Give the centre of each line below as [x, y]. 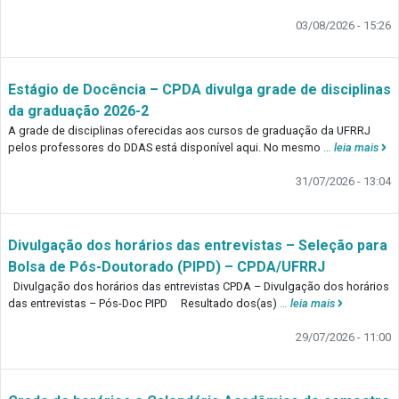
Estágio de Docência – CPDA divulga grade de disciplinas [199, 90]
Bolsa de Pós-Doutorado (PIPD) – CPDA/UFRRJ [167, 267]
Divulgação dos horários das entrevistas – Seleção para [198, 246]
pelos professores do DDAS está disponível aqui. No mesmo [166, 148]
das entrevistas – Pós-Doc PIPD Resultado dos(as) [144, 304]
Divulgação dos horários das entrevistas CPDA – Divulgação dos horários [199, 287]
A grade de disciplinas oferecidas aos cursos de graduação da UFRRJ [189, 131]
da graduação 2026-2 [78, 111]
